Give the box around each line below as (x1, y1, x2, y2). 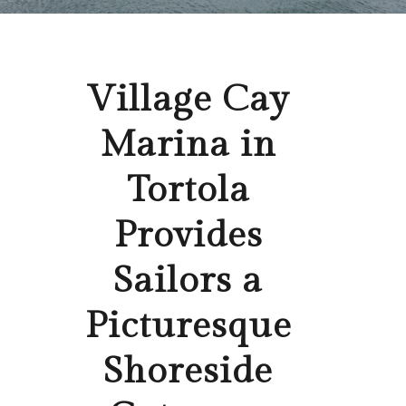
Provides (113, 214, 263, 257)
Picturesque (84, 304, 292, 348)
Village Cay (87, 78, 290, 121)
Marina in (100, 123, 276, 167)
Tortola (126, 169, 250, 212)
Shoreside (103, 350, 274, 393)
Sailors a (113, 259, 264, 303)
